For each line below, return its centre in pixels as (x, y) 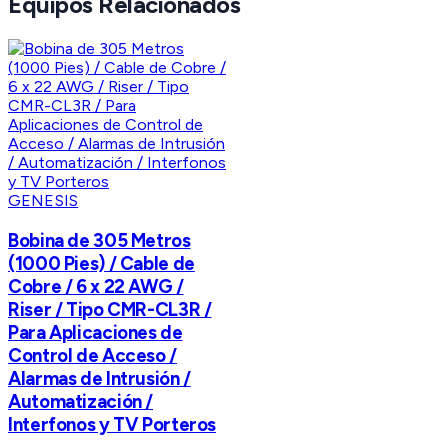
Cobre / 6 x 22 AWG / (96, 286)
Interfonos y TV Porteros (112, 424)
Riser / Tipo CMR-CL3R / (110, 309)
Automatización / (81, 401)
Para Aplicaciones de (95, 332)
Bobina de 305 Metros (99, 240)
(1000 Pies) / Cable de (101, 263)
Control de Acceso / (92, 355)
